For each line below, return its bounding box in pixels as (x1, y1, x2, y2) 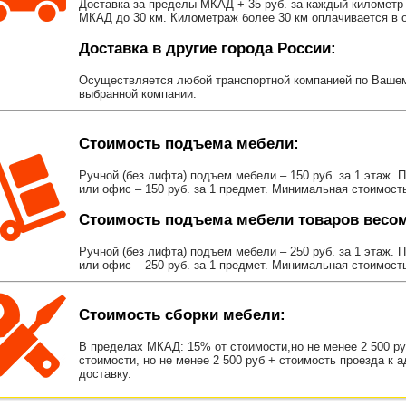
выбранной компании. (79, 87, 197, 101)
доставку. (79, 367, 131, 382)
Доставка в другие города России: (79, 40, 336, 58)
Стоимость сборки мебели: (79, 306, 285, 324)
